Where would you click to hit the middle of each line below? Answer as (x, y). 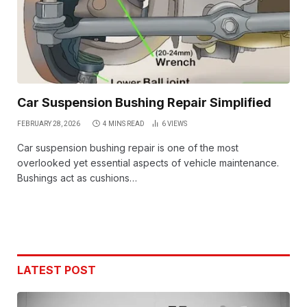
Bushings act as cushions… (77, 178)
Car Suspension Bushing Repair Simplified (144, 103)
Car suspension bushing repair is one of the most (128, 148)
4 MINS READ (124, 124)
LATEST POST (57, 270)
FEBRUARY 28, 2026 (49, 124)
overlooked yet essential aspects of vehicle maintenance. (148, 163)
